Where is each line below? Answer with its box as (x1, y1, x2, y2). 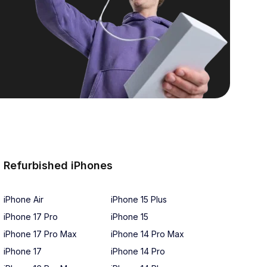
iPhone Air (4, 194, 44, 204)
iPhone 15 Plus (111, 194, 167, 204)
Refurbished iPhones (4, 159, 113, 172)
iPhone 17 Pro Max (4, 229, 77, 239)
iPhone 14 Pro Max (111, 229, 184, 239)
